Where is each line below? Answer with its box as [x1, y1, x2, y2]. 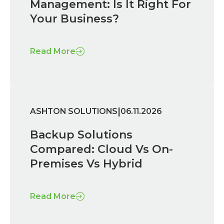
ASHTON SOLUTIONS [30, 106, 117, 116]
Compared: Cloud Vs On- [30, 142, 173, 156]
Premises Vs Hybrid [30, 156, 142, 170]
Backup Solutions [30, 127, 132, 141]
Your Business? [30, 11, 119, 25]
